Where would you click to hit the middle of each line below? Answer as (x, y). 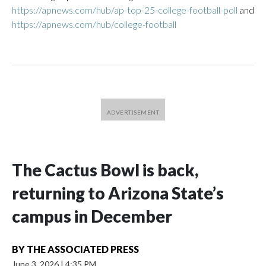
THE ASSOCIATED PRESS (83, 249)
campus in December (92, 216)
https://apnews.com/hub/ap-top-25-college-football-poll (125, 10)
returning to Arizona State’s (118, 193)
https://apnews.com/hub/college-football (94, 24)
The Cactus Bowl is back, (105, 170)
